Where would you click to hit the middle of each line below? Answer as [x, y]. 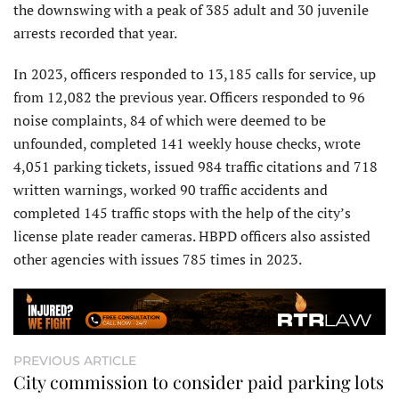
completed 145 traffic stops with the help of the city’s [182, 213]
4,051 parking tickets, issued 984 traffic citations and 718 [195, 167]
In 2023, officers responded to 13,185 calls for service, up [195, 74]
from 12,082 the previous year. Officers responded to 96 [189, 98]
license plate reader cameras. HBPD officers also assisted [192, 236]
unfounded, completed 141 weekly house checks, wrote [187, 144]
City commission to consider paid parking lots [199, 382]
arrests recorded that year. [95, 33]
